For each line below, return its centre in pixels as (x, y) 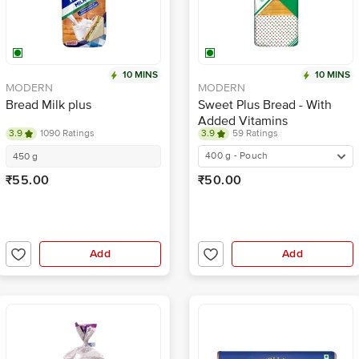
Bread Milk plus (48, 105)
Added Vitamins (243, 121)
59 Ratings (255, 133)
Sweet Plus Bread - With (265, 105)
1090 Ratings (67, 133)
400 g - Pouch (237, 156)
